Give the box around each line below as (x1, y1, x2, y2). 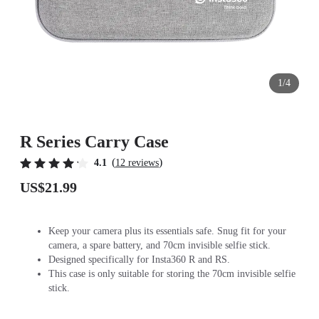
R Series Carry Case (20, 132, 169, 151)
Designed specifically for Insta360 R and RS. (48, 254, 230, 265)
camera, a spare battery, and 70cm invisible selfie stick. (48, 240, 271, 251)
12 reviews (115, 157, 159, 168)
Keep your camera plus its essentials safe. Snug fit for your (48, 226, 286, 236)
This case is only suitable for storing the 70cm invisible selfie (48, 268, 296, 279)
